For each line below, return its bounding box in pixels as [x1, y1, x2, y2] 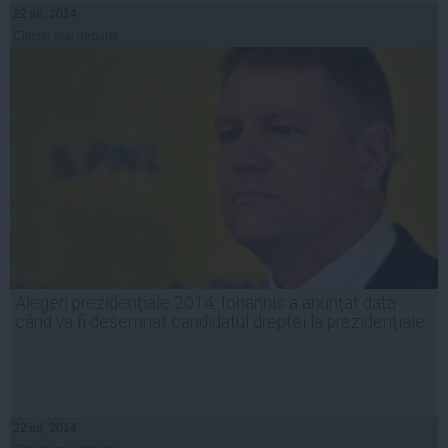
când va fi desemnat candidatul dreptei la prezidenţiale [15, 311, 425, 332]
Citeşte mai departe [13, 28, 119, 43]
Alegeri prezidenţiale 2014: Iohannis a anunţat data [15, 292, 396, 313]
